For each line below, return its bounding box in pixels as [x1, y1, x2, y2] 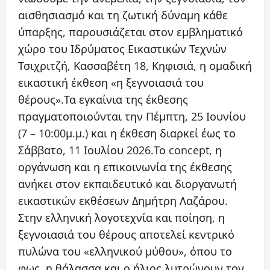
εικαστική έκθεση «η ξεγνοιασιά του [18, 75, 204, 90]
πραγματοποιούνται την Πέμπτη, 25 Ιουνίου [18, 109, 246, 124]
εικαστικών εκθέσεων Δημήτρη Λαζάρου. [18, 193, 228, 209]
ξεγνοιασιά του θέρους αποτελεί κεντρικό [18, 227, 234, 242]
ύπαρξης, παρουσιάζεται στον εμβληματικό [18, 25, 243, 40]
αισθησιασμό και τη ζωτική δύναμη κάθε [18, 8, 228, 23]
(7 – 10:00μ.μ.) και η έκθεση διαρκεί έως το [18, 126, 236, 141]
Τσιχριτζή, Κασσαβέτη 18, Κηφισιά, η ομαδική [18, 58, 252, 74]
